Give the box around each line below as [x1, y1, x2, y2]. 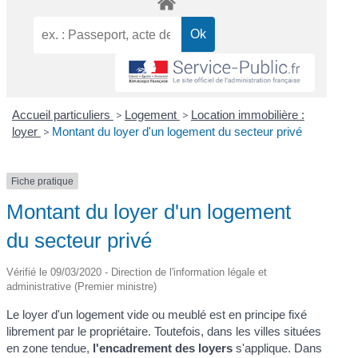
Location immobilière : [190, 107, 304, 121]
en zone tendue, [6, 341, 93, 356]
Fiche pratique [11, 175, 74, 187]
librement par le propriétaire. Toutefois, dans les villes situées [6, 324, 322, 339]
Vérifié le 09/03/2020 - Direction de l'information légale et [6, 266, 268, 279]
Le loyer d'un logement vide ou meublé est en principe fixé [6, 308, 308, 322]
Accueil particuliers [11, 107, 113, 121]
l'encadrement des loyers [93, 341, 233, 356]
